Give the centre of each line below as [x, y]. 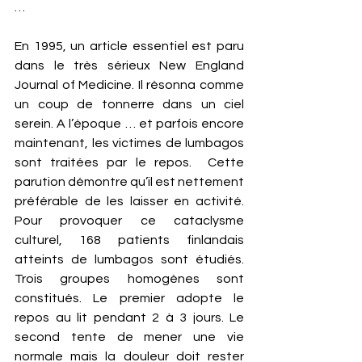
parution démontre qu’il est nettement [129, 182]
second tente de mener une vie [129, 337]
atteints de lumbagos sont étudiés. [129, 259]
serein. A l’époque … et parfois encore [129, 124]
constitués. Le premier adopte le [129, 298]
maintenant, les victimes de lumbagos [129, 143]
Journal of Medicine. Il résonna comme [129, 85]
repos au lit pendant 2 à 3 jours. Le [129, 318]
